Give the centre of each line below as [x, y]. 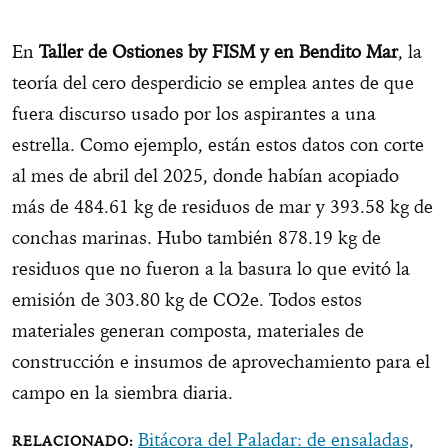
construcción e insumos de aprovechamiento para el [221, 362]
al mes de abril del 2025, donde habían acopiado [205, 176]
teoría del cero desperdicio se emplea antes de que [213, 83]
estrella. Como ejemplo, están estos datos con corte [218, 145]
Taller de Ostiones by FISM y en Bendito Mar [216, 52]
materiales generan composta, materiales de [188, 331]
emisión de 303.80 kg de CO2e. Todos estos [187, 300]
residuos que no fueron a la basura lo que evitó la [211, 269]
